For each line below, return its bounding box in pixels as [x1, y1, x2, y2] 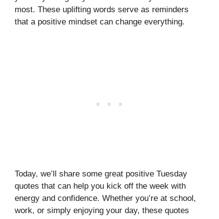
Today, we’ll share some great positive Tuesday [15, 169, 187, 178]
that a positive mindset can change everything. [15, 17, 185, 26]
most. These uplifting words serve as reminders [15, 5, 189, 14]
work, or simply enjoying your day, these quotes [15, 205, 189, 215]
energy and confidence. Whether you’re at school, [15, 193, 196, 203]
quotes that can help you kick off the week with [15, 181, 186, 191]
